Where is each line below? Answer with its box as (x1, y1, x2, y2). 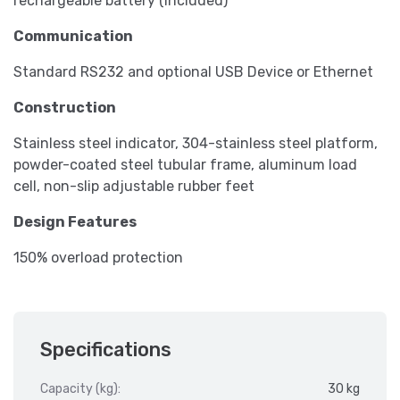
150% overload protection (13, 249, 183, 267)
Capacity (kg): (40, 381, 121, 397)
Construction (13, 99, 116, 117)
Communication (13, 28, 133, 46)
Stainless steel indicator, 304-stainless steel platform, (13, 135, 378, 153)
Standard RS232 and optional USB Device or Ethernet (13, 63, 373, 81)
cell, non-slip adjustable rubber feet (13, 178, 254, 196)
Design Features (13, 213, 137, 231)
